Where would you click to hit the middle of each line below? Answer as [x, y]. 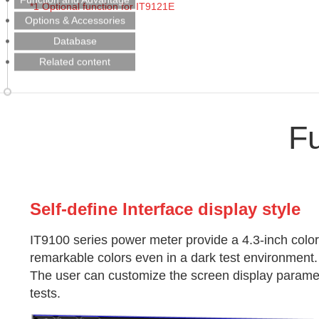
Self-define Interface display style [165, 209]
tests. [45, 294]
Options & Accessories [75, 20]
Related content [75, 62]
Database [75, 41]
